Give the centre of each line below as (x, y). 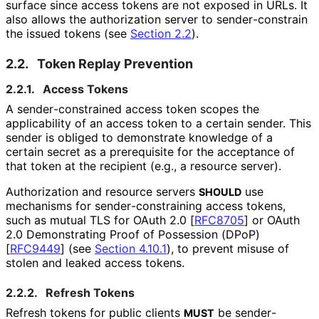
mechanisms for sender (68, 205)
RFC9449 (35, 248)
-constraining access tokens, (208, 205)
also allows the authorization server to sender (129, 19)
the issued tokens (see (68, 33)
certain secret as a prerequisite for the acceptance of (150, 151)
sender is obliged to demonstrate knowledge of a (139, 137)
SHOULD (220, 192)
